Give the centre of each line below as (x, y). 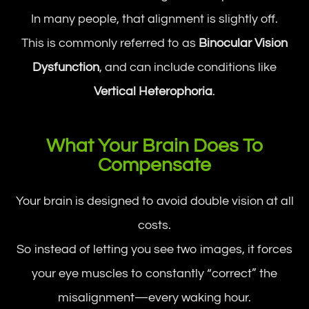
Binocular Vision (243, 43)
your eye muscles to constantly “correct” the (154, 273)
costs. (154, 225)
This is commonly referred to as (110, 43)
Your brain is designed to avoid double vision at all (154, 201)
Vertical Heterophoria (153, 91)
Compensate (154, 165)
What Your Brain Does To (154, 146)
